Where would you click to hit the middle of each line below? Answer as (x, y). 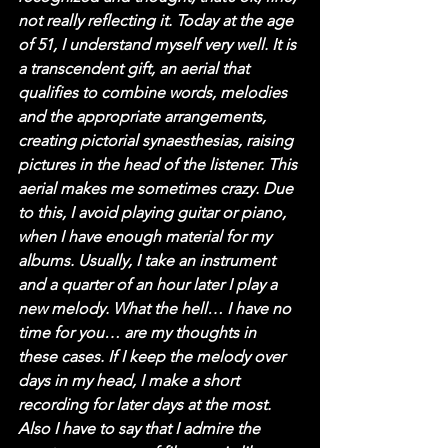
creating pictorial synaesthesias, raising (157, 140)
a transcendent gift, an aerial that (135, 68)
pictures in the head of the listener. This (159, 164)
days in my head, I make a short (130, 380)
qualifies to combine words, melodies (154, 92)
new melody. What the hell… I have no (156, 308)
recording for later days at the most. (146, 404)
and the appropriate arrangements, (144, 116)
